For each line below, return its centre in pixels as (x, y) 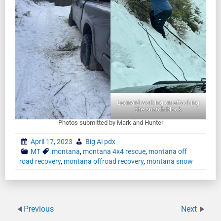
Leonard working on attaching (158, 102)
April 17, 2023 (52, 141)
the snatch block (158, 109)
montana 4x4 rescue (114, 151)
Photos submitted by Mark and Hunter (110, 122)
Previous (39, 209)
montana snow (170, 161)
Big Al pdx (100, 141)
